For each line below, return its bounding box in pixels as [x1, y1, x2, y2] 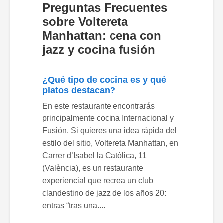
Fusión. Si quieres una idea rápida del [42, 126, 177, 135]
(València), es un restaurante [42, 163, 143, 172]
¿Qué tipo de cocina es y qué [42, 74, 166, 85]
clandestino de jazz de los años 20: [42, 188, 166, 197]
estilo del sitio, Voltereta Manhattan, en [42, 138, 178, 147]
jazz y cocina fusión [42, 42, 155, 56]
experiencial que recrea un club [42, 176, 153, 185]
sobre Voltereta [42, 14, 128, 28]
